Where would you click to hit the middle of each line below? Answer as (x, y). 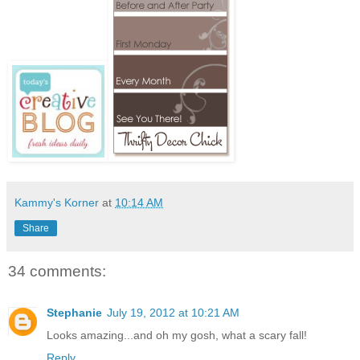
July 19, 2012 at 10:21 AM (173, 312)
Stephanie (74, 312)
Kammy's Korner (57, 202)
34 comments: (57, 271)
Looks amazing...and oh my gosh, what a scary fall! (177, 335)
